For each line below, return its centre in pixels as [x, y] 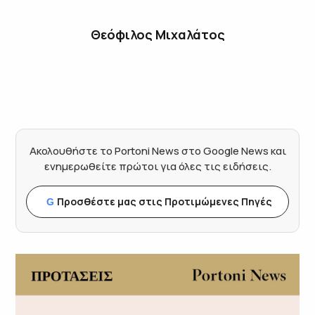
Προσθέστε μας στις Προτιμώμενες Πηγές [165, 201]
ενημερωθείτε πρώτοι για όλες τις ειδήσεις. [157, 166]
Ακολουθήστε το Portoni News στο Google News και [157, 150]
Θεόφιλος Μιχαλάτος [157, 34]
